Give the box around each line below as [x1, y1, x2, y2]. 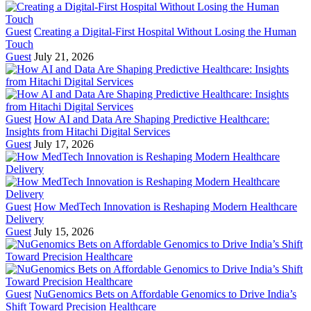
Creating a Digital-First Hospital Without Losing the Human [34, 25, 296, 37]
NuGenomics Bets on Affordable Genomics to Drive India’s [34, 287, 296, 300]
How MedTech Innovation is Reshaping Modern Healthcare [34, 200, 297, 212]
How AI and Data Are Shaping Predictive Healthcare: [34, 112, 269, 125]
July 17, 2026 [34, 137, 94, 150]
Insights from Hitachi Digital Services [6, 125, 170, 137]
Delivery [6, 212, 44, 225]
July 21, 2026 [34, 50, 94, 62]
